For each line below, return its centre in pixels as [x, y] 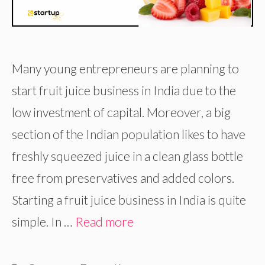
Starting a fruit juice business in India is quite [129, 200]
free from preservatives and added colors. [123, 178]
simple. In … [43, 222]
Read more [104, 222]
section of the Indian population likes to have [129, 134]
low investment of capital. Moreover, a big [121, 112]
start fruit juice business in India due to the [124, 91]
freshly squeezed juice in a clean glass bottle [127, 156]
